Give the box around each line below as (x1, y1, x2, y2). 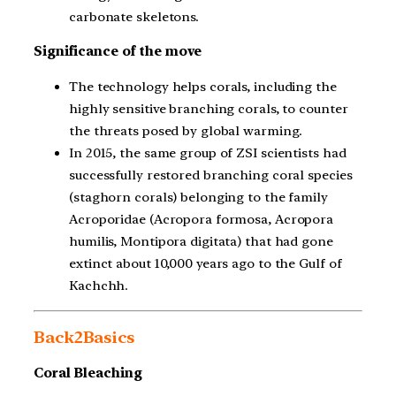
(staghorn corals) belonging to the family (69, 189, 328, 206)
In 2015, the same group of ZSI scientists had (69, 145, 346, 162)
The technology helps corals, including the (69, 79, 337, 95)
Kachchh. (69, 278, 129, 294)
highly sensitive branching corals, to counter (69, 101, 348, 118)
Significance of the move (34, 43, 202, 60)
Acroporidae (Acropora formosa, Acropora (69, 211, 334, 228)
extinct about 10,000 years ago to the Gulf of (69, 255, 342, 272)
